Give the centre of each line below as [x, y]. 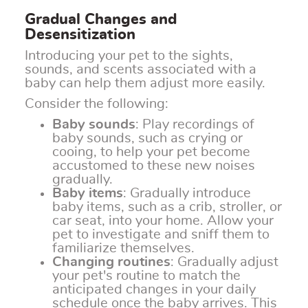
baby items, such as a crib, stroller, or [167, 207]
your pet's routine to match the [146, 276]
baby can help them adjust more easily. [145, 84]
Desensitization [80, 35]
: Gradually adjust [224, 262]
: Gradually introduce [187, 194]
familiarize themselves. [123, 249]
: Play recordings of [195, 125]
